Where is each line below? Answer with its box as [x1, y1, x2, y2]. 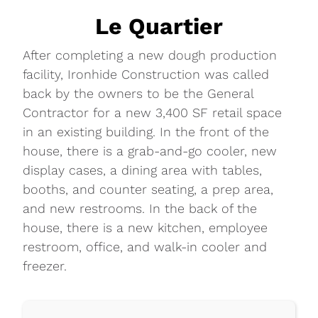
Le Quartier [95, 12, 223, 40]
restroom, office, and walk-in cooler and [23, 238, 268, 254]
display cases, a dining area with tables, [23, 162, 263, 177]
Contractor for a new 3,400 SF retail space [23, 104, 283, 120]
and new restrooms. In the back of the [23, 200, 258, 216]
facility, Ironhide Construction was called [23, 66, 270, 82]
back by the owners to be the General [23, 85, 254, 101]
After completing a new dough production [23, 47, 278, 62]
